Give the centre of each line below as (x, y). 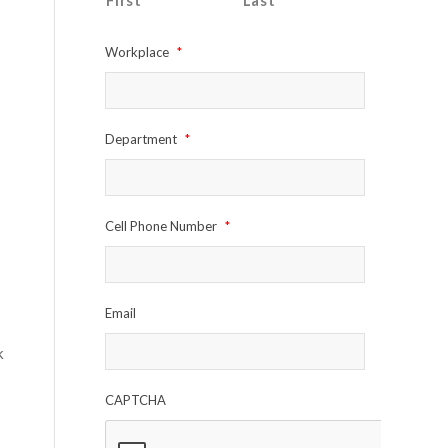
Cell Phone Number (161, 226)
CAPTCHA (136, 400)
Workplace (137, 52)
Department (141, 139)
